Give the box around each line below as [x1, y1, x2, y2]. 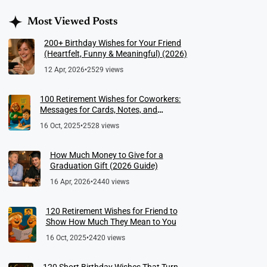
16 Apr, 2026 [49, 177, 91, 186]
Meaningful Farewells [40, 115, 119, 125]
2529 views [86, 65, 123, 74]
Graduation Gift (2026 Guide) [49, 160, 158, 170]
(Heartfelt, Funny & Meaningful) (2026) [44, 48, 187, 58]
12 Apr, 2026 [44, 65, 85, 74]
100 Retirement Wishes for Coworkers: [40, 94, 181, 104]
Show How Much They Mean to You [45, 216, 176, 226]
